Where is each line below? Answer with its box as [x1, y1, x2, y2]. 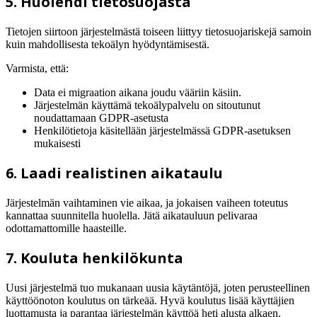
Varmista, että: [6, 62, 69, 74]
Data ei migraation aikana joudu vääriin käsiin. [34, 86, 241, 98]
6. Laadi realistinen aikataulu [6, 163, 223, 183]
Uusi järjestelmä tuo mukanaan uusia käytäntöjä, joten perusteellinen [6, 281, 310, 294]
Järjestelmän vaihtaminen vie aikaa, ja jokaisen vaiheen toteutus [6, 196, 288, 209]
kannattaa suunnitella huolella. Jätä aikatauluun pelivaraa [6, 209, 258, 221]
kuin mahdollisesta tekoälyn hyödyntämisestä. [6, 38, 209, 50]
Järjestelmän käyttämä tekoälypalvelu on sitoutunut [34, 98, 260, 111]
